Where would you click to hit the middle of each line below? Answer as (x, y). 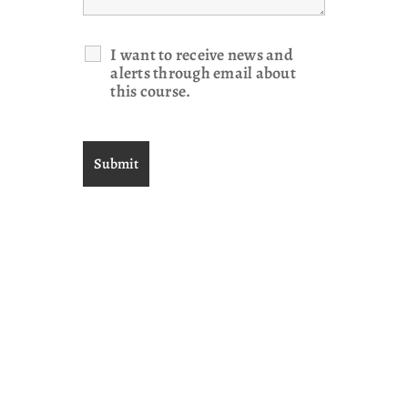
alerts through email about (203, 72)
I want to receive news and (202, 54)
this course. (151, 91)
